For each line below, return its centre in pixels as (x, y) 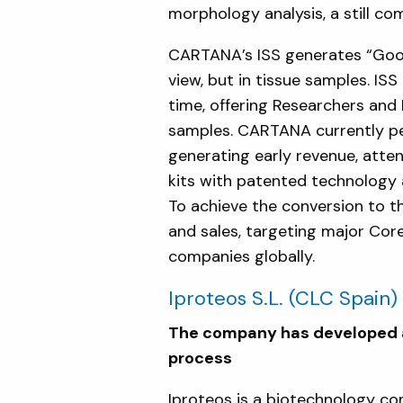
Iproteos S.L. (226, 299)
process (200, 358)
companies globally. (242, 257)
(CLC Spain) (343, 299)
